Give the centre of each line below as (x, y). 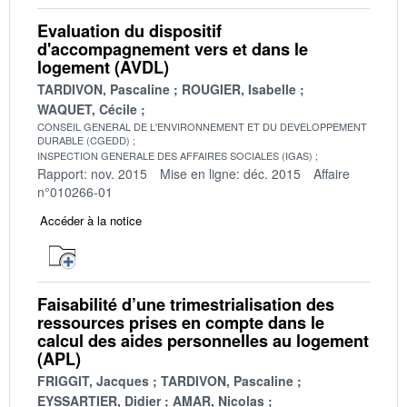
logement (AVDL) (103, 67)
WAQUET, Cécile (87, 109)
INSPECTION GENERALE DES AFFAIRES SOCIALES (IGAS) (175, 155)
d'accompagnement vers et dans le (173, 49)
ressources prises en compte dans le (181, 322)
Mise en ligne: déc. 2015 (230, 173)
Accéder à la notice (91, 220)
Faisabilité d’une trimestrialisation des (186, 304)
